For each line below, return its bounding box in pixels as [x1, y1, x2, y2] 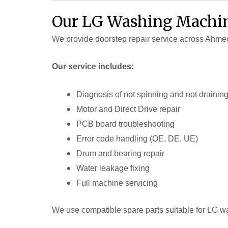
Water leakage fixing [76, 164, 150, 173]
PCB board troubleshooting [76, 120, 175, 129]
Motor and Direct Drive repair [76, 105, 180, 114]
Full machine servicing [76, 179, 158, 188]
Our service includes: [52, 62, 134, 71]
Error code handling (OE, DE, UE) [76, 134, 198, 144]
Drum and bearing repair [76, 149, 164, 158]
